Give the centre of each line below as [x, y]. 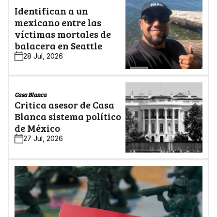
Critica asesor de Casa [64, 105]
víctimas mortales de [63, 34]
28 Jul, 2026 [43, 56]
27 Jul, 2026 [43, 139]
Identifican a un [51, 10]
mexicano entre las [58, 22]
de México [37, 128]
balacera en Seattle [58, 45]
